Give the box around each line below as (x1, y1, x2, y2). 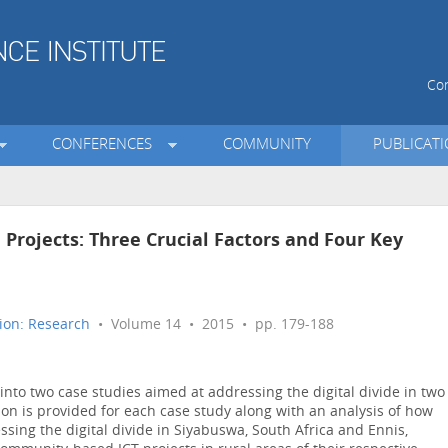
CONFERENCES (52, 138, 161, 154)
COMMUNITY (222, 138, 311, 154)
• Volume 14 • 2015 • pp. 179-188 (90, 318, 334, 334)
